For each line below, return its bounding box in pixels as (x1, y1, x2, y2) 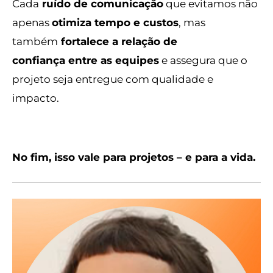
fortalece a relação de (61, 34, 177, 48)
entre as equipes (65, 53, 159, 66)
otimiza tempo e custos (52, 15, 179, 29)
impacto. (12, 91, 59, 104)
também (12, 34, 58, 48)
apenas (12, 15, 52, 29)
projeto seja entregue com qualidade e (12, 72, 213, 85)
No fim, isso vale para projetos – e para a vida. (12, 150, 255, 163)
